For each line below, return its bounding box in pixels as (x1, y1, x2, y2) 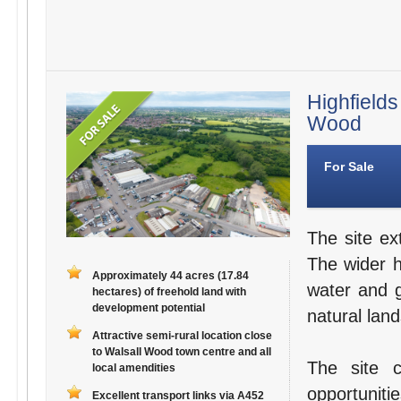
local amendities (91, 362, 175, 375)
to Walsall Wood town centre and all (91, 346, 271, 359)
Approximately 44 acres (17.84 (91, 269, 249, 283)
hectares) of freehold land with (91, 286, 246, 299)
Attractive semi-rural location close (91, 329, 272, 343)
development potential (91, 302, 205, 315)
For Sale (323, 159, 374, 175)
